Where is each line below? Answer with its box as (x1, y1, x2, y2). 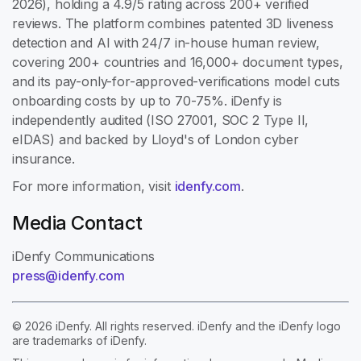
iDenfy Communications (12, 247, 155, 264)
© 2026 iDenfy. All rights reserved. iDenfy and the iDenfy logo (12, 318, 341, 333)
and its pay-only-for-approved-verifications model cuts (12, 73, 340, 89)
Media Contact (12, 210, 143, 234)
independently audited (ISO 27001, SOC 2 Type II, (12, 111, 309, 128)
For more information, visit (12, 177, 175, 194)
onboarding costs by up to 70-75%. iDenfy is (12, 92, 283, 109)
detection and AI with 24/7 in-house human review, (12, 34, 321, 51)
